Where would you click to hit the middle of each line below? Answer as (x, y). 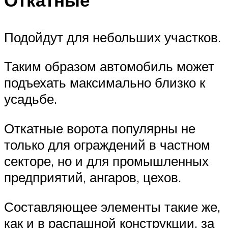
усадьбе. (31, 99)
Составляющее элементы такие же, (112, 206)
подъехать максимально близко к (105, 83)
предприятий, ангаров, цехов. (93, 177)
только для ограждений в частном (107, 144)
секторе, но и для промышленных (106, 161)
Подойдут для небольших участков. (112, 37)
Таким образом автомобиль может (109, 66)
